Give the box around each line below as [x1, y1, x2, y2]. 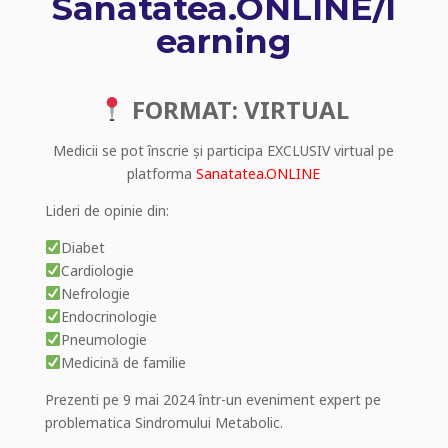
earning [156, 20, 292, 61]
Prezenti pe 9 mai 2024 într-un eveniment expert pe [44, 389, 381, 409]
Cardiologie [60, 260, 134, 280]
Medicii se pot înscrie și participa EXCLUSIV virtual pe [53, 140, 395, 160]
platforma [127, 163, 197, 183]
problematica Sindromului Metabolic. [44, 412, 283, 432]
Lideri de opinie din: [44, 200, 169, 220]
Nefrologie [60, 283, 130, 303]
